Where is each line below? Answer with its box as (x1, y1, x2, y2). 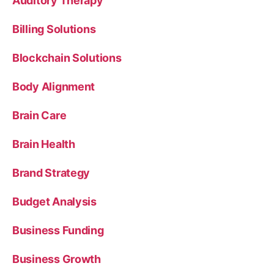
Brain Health (12, 137, 75, 150)
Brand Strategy (12, 166, 91, 179)
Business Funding (12, 223, 104, 237)
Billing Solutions (12, 22, 96, 35)
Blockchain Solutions (12, 51, 122, 64)
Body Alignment (12, 80, 95, 93)
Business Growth (12, 252, 101, 265)
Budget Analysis (12, 194, 97, 208)
